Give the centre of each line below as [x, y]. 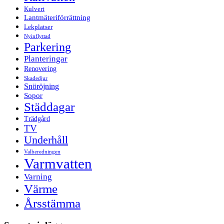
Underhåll [46, 140]
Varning [38, 177]
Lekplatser [38, 27]
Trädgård [37, 119]
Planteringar [46, 59]
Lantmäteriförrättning [57, 17]
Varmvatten [58, 164]
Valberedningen [42, 152]
